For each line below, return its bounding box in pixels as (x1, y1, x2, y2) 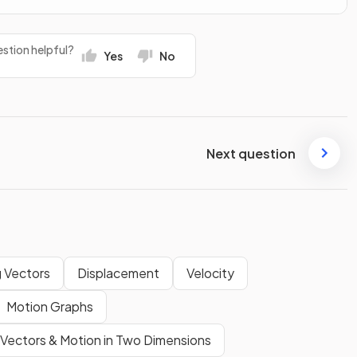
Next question (206, 144, 296, 162)
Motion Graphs (6, 298, 93, 316)
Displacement (77, 265, 159, 282)
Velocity (186, 265, 234, 282)
